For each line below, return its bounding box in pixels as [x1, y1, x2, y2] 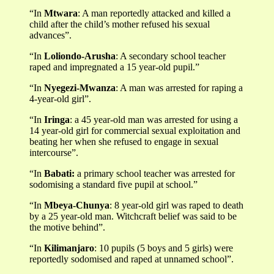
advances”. [29, 29, 72, 40]
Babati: [44, 168, 77, 179]
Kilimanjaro [44, 242, 94, 253]
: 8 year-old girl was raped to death [109, 199, 243, 210]
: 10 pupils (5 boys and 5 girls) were [94, 242, 233, 253]
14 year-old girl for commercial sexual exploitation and [29, 125, 240, 136]
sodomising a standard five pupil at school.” [29, 179, 198, 190]
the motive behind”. [29, 221, 105, 232]
